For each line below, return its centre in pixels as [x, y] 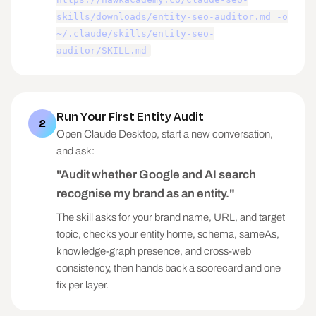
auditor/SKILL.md [102, 50]
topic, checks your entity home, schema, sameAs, [168, 234]
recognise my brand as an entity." [146, 194]
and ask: [75, 151]
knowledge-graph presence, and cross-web [154, 251]
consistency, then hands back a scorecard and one [169, 268]
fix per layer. [83, 285]
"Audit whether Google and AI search [156, 175]
